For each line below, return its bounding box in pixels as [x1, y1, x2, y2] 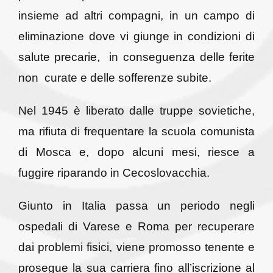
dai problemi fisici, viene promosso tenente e [18, 240, 255, 253]
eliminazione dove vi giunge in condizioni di [18, 29, 255, 43]
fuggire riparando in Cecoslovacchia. [18, 166, 210, 179]
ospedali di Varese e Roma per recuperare [18, 219, 255, 233]
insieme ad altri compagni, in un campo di [18, 9, 255, 22]
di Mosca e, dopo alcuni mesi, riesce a [18, 145, 255, 158]
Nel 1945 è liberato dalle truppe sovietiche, [18, 104, 255, 117]
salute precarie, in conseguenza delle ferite [18, 50, 255, 63]
